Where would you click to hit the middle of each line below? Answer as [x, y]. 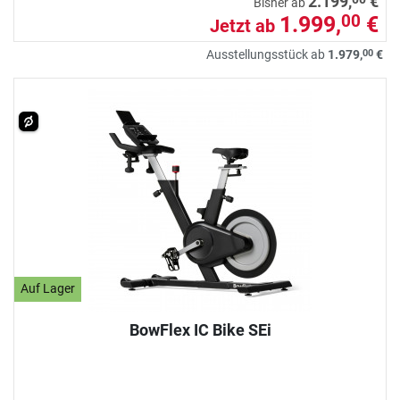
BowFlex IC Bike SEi [200, 329]
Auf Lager [48, 289]
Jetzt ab [245, 25]
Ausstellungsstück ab [267, 55]
